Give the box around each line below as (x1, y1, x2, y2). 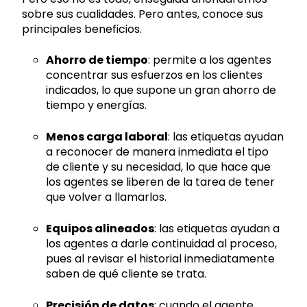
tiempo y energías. (46, 97, 147, 113)
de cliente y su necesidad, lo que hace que (46, 158, 271, 175)
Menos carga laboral (46, 128, 169, 145)
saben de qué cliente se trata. (46, 265, 207, 282)
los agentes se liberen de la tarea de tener (46, 173, 275, 190)
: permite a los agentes (148, 51, 272, 68)
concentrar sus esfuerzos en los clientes (46, 66, 263, 83)
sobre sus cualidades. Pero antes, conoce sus (22, 6, 263, 23)
